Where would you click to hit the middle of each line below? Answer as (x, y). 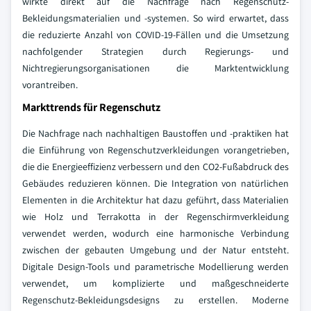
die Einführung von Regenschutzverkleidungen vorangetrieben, (155, 150)
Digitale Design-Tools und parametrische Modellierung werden (155, 267)
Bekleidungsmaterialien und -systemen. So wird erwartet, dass (155, 18)
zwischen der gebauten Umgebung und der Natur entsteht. (155, 250)
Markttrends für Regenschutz (91, 107)
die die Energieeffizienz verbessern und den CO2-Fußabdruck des (155, 167)
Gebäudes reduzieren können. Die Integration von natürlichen (155, 183)
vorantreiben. (50, 85)
